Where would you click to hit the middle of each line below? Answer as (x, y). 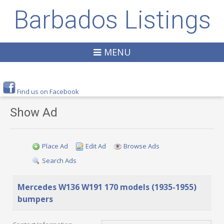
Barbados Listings (112, 20)
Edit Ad (96, 146)
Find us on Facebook (48, 91)
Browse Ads (141, 146)
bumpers (35, 199)
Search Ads (59, 160)
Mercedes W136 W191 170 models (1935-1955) (107, 187)
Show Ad (34, 112)
